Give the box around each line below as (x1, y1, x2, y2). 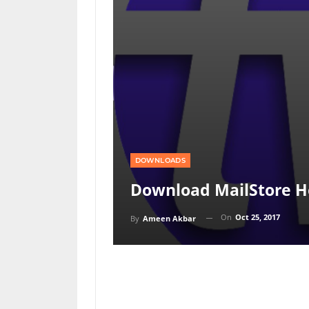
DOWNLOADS (134, 156, 186, 166)
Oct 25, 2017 (235, 212, 280, 223)
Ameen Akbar (142, 212, 196, 223)
